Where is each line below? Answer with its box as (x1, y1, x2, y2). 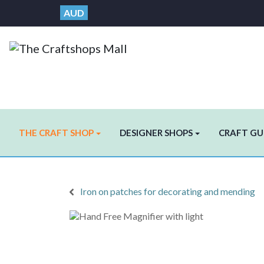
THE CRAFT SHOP (19, 127, 94, 138)
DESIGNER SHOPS (120, 127, 193, 138)
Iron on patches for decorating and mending (80, 186, 255, 197)
